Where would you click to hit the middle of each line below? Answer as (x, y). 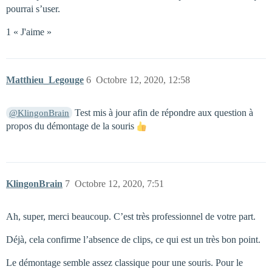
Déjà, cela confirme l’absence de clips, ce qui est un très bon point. (133, 240)
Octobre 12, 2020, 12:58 (143, 80)
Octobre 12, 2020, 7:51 (119, 184)
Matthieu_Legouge (45, 80)
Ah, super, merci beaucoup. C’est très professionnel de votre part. (131, 217)
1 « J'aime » (29, 32)
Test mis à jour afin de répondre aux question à (163, 113)
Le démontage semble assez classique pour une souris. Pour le (124, 263)
